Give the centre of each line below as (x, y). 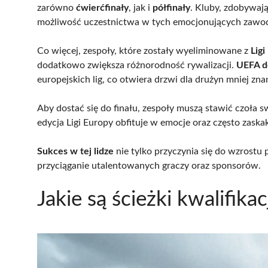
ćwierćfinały (102, 7)
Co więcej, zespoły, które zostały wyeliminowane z (144, 51)
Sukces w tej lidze (75, 151)
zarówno (57, 7)
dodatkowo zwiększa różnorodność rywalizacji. (137, 65)
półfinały (171, 7)
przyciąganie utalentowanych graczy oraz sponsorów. (149, 165)
